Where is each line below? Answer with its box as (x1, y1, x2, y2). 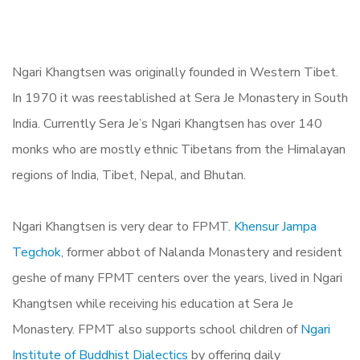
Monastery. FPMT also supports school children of (12, 320, 301, 338)
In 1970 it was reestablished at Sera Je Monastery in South (12, 88, 348, 107)
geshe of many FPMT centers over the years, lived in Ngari (12, 268, 342, 287)
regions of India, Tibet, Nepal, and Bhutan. (12, 166, 249, 184)
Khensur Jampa (234, 217, 317, 235)
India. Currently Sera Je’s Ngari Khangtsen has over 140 (12, 114, 322, 133)
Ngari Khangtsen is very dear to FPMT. (12, 217, 234, 235)
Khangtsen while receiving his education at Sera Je (12, 294, 293, 313)
